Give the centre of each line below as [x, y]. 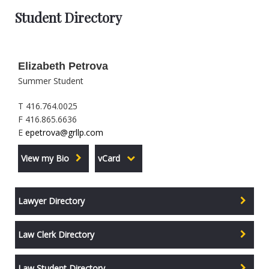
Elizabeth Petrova [63, 66]
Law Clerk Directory [56, 235]
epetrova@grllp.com [64, 133]
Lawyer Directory [51, 201]
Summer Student [51, 81]
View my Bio [45, 159]
